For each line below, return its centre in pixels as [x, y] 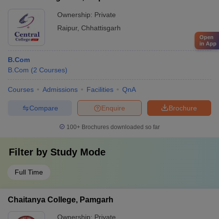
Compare [44, 108]
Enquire [113, 108]
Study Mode [78, 152]
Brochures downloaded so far [120, 127]
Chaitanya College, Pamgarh [61, 200]
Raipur [67, 28]
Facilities [100, 89]
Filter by [30, 152]
